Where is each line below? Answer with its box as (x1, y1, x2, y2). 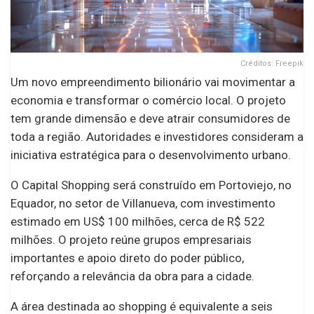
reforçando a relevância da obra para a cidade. (11, 268, 254, 283)
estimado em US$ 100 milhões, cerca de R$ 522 (11, 214, 265, 228)
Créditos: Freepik (240, 58, 303, 68)
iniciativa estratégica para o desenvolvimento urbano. (11, 147, 291, 162)
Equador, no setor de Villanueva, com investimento (11, 196, 275, 210)
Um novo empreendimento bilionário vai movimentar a (11, 74, 295, 89)
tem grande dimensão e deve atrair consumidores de (11, 111, 290, 125)
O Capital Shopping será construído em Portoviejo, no (11, 177, 292, 192)
